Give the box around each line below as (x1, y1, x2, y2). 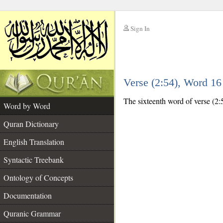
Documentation (3, 190, 52, 201)
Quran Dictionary (3, 118, 59, 129)
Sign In (130, 24, 150, 33)
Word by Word (3, 101, 50, 111)
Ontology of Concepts (3, 172, 73, 183)
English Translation (3, 136, 64, 147)
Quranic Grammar (3, 208, 61, 219)
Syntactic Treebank (3, 154, 64, 165)
